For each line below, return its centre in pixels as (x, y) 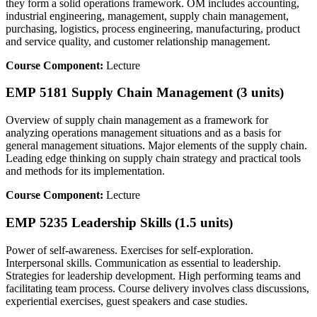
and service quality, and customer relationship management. (138, 41)
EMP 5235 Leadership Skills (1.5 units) (119, 222)
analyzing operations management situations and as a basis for (143, 133)
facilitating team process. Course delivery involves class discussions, (157, 288)
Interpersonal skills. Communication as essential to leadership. (143, 263)
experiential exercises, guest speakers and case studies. (127, 301)
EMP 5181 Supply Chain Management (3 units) (145, 93)
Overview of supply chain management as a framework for (137, 120)
